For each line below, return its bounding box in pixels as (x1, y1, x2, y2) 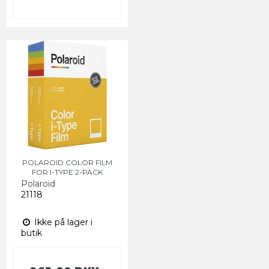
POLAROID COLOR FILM (22, 158, 112, 168)
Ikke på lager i (32, 217, 92, 228)
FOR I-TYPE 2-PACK (32, 168, 103, 177)
